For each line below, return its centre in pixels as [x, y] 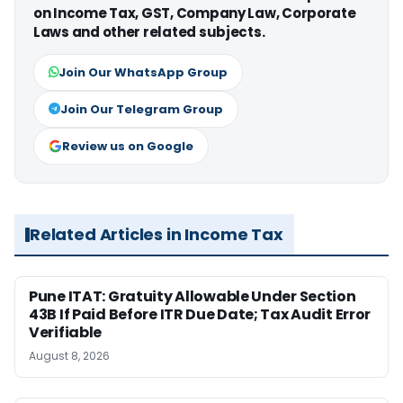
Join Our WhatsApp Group [143, 73]
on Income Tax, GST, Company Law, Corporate [195, 13]
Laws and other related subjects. [149, 32]
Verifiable [66, 333]
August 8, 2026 [69, 356]
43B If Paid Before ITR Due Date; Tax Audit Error [200, 315]
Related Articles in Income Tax [157, 235]
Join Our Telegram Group [142, 110]
